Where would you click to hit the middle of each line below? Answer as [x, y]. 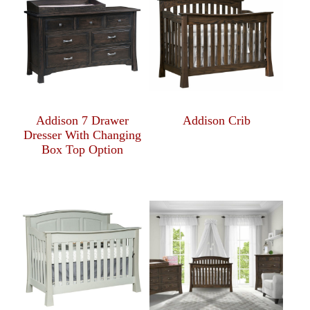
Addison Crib [216, 121]
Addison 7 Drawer [83, 121]
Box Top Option [83, 150]
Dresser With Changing [83, 135]
